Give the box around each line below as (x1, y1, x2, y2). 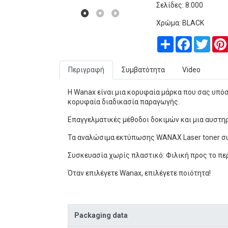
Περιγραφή (68, 66, 104, 74)
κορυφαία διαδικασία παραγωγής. (68, 98, 180, 106)
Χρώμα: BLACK (156, 19, 204, 27)
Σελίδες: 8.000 (156, 1, 203, 9)
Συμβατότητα (122, 66, 165, 74)
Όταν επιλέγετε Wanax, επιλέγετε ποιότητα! (68, 169, 211, 177)
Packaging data (74, 211, 128, 219)
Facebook (192, 36, 223, 44)
